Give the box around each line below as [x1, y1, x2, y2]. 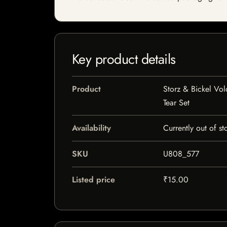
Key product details [72, 49, 176, 69]
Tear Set [163, 97, 190, 108]
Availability [72, 122, 111, 134]
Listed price [72, 174, 115, 185]
